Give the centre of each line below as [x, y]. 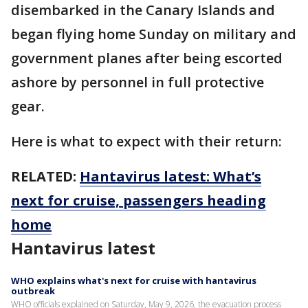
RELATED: [45, 176]
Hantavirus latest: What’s [170, 176]
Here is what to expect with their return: [148, 141]
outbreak [33, 291]
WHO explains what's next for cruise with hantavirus [134, 280]
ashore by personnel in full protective [137, 82]
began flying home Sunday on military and [154, 34]
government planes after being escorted [147, 58]
